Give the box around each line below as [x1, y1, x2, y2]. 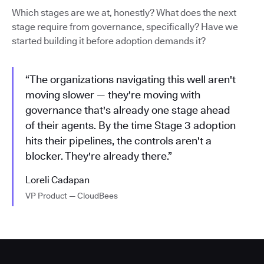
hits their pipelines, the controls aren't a [25, 134, 212, 147]
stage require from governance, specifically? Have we [12, 21, 238, 33]
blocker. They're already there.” [25, 150, 172, 163]
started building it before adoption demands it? [12, 35, 206, 47]
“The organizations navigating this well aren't [25, 73, 236, 86]
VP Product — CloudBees [25, 191, 118, 201]
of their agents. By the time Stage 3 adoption [25, 119, 236, 132]
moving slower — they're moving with [25, 88, 200, 101]
